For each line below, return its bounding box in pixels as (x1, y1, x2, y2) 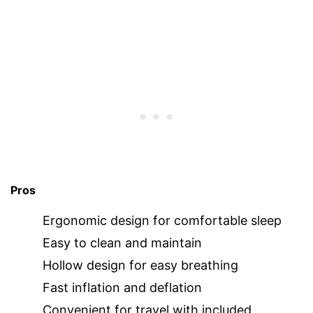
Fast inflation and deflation (43, 279, 202, 295)
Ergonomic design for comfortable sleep (43, 212, 282, 228)
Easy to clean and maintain (43, 235, 202, 250)
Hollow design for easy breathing (43, 257, 238, 272)
